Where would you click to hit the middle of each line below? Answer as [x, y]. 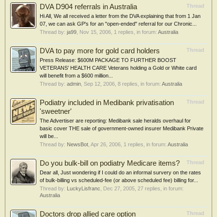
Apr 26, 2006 [106, 144]
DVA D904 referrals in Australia [88, 7]
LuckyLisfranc [84, 188]
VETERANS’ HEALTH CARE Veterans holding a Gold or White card [118, 68]
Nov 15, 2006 [95, 32]
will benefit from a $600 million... [76, 76]
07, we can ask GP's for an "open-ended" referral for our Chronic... [118, 24]
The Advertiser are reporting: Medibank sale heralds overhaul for [115, 121]
